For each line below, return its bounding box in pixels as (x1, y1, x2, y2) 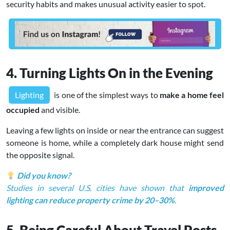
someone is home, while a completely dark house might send (6, 138, 224, 148)
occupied (6, 105, 40, 115)
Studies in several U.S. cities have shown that (6, 183, 188, 193)
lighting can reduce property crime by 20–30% (6, 195, 175, 205)
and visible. (40, 105, 80, 115)
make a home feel (159, 90, 224, 100)
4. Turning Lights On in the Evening (6, 65, 213, 82)
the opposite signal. (6, 150, 74, 160)
